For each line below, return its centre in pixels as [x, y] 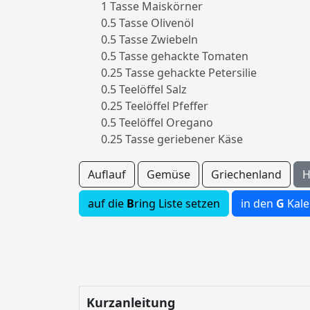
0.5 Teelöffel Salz [144, 90]
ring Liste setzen [177, 204]
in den [258, 204]
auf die [107, 204]
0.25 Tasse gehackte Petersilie [179, 73]
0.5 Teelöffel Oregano [157, 123]
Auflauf [107, 175]
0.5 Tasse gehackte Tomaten [175, 56]
